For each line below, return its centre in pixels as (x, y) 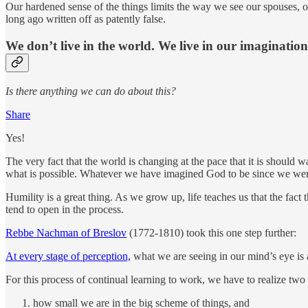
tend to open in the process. (65, 209)
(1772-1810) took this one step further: (211, 232)
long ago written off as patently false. (86, 19)
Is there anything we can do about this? (91, 91)
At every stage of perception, (68, 256)
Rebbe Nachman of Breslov (66, 232)
